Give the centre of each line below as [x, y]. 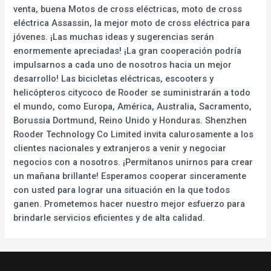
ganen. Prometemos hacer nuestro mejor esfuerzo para [129, 204]
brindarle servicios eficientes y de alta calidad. [109, 217]
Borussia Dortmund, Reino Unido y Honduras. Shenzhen [130, 120]
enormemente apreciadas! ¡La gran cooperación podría [128, 51]
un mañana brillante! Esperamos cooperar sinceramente [130, 176]
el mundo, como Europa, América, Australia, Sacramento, [133, 106]
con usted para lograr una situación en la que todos [122, 190]
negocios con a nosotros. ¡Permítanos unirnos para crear [133, 162]
